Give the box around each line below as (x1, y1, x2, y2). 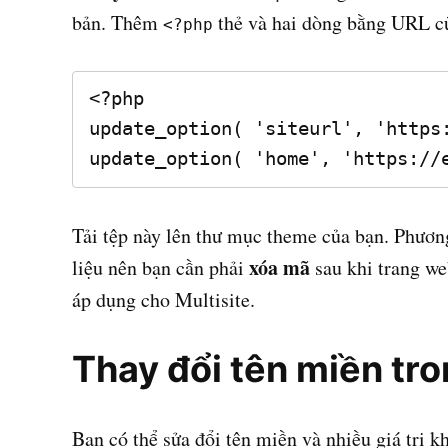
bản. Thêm (72, 8, 163, 36)
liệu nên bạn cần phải (72, 254, 249, 282)
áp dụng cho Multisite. (72, 286, 255, 314)
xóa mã (249, 253, 310, 283)
